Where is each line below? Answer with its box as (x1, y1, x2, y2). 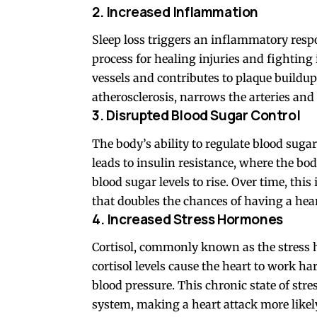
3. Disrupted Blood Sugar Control (92, 106, 301, 125)
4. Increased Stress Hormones (92, 209, 283, 229)
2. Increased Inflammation (92, 2, 259, 21)
